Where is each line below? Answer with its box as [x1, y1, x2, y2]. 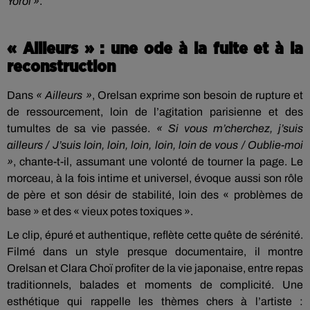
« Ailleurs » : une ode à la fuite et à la [7, 41, 303, 57]
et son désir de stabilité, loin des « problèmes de [46, 189, 304, 201]
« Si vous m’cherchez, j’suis [156, 122, 304, 134]
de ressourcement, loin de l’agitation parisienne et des [7, 106, 303, 118]
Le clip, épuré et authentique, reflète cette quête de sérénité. [7, 229, 303, 241]
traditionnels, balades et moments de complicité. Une [7, 279, 303, 291]
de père [7, 189, 46, 201]
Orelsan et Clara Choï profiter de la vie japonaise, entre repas [7, 262, 303, 274]
